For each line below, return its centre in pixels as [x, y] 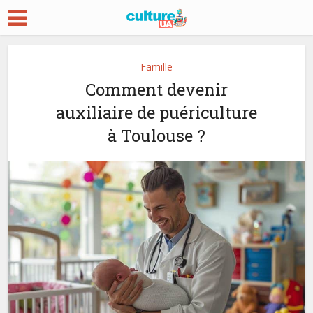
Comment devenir [156, 89]
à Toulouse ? [156, 136]
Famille [156, 67]
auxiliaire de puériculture [156, 112]
